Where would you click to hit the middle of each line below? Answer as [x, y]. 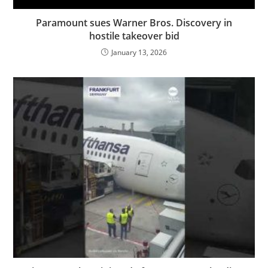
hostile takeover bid [134, 36]
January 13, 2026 [139, 52]
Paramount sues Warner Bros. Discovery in [134, 22]
